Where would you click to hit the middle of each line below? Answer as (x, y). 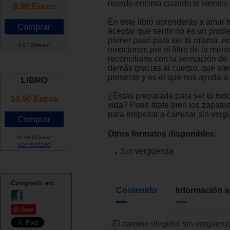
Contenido (137, 190)
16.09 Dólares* (34, 137)
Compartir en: (33, 183)
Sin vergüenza (147, 151)
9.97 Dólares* (34, 45)
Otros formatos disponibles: (162, 134)
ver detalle (34, 144)
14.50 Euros (34, 98)
